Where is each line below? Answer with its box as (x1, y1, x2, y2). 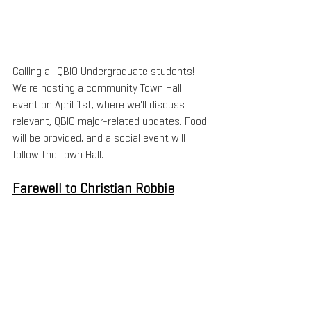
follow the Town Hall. (12, 147, 103, 162)
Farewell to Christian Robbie (12, 179, 174, 198)
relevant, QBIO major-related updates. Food (12, 114, 210, 129)
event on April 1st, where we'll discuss (12, 97, 187, 112)
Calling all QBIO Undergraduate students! (12, 64, 197, 79)
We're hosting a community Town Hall (12, 81, 185, 96)
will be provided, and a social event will (12, 131, 188, 146)
